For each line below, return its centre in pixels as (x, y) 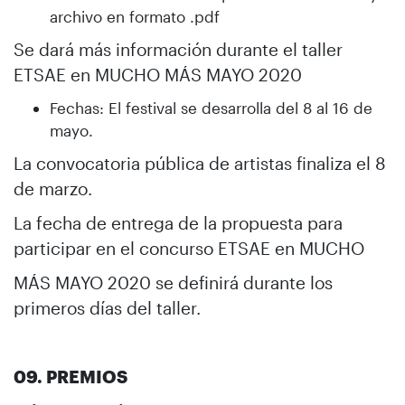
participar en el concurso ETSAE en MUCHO (189, 248)
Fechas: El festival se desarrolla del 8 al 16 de (211, 107)
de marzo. (53, 188)
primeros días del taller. (107, 307)
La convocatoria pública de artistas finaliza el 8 (200, 163)
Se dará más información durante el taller (178, 49)
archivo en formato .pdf (135, 16)
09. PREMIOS (71, 376)
